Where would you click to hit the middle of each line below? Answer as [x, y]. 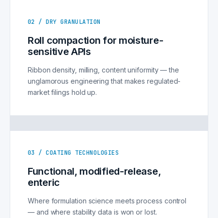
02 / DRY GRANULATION [64, 22]
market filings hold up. [63, 92]
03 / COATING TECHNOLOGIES [73, 153]
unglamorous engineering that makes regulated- [104, 81]
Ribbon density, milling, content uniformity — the [104, 70]
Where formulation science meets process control [107, 201]
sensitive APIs [59, 52]
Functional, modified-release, [94, 172]
